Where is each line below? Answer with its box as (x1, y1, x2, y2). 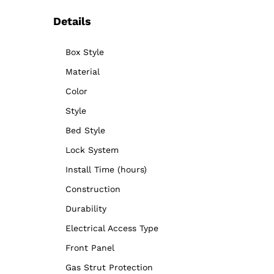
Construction (65, 184, 120, 194)
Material (65, 67, 100, 77)
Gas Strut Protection (65, 262, 153, 273)
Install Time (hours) (65, 165, 147, 175)
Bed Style (65, 125, 105, 136)
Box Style (65, 47, 104, 57)
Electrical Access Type (65, 223, 158, 234)
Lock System (65, 145, 119, 155)
